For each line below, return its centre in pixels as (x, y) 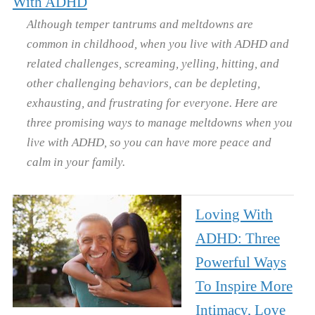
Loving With (234, 214)
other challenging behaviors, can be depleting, (143, 83)
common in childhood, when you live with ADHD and (157, 43)
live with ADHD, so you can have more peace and (149, 142)
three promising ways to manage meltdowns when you (159, 122)
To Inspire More (244, 286)
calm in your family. (76, 161)
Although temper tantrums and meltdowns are (140, 24)
